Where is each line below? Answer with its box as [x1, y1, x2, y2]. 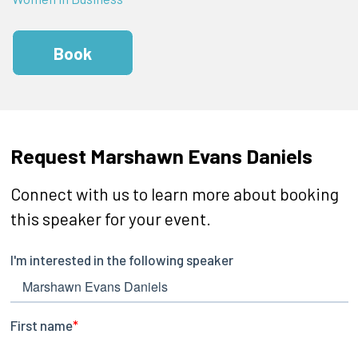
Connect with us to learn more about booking [10, 184, 339, 205]
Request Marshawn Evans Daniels [10, 143, 312, 169]
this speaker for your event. [10, 209, 211, 229]
